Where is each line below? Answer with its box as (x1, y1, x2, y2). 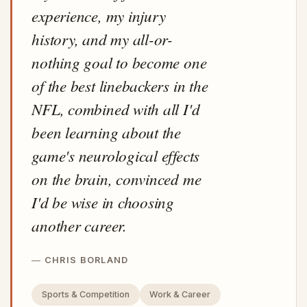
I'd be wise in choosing (32, 191, 174, 212)
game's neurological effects (32, 144, 200, 166)
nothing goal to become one (32, 51, 207, 73)
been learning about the (32, 121, 181, 143)
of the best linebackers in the (32, 74, 208, 96)
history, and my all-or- (32, 27, 173, 49)
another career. (32, 214, 127, 236)
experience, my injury (32, 4, 166, 26)
